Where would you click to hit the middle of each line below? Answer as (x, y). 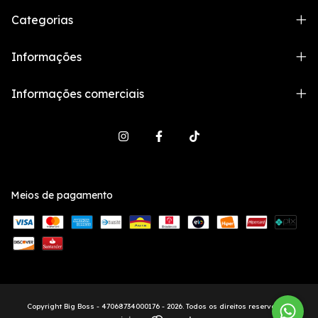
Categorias (42, 20)
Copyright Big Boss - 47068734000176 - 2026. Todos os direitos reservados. (159, 307)
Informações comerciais (78, 94)
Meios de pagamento (62, 196)
